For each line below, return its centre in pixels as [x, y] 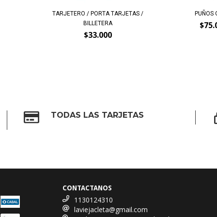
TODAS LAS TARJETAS [98, 115]
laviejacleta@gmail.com [111, 209]
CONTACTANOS [87, 188]
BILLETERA [98, 23]
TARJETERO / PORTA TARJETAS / [98, 13]
